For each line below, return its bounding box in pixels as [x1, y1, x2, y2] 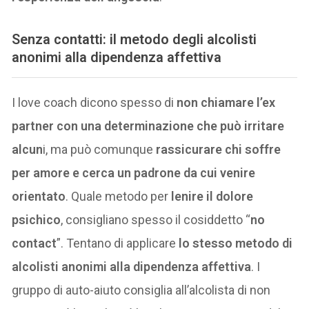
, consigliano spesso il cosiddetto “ [61, 212, 251, 227]
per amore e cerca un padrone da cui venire [12, 165, 256, 180]
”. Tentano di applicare [57, 235, 179, 250]
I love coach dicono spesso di [12, 94, 177, 110]
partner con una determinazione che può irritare [12, 118, 285, 133]
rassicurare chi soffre [153, 141, 281, 157]
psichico [12, 212, 61, 227]
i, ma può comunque [43, 141, 154, 157]
